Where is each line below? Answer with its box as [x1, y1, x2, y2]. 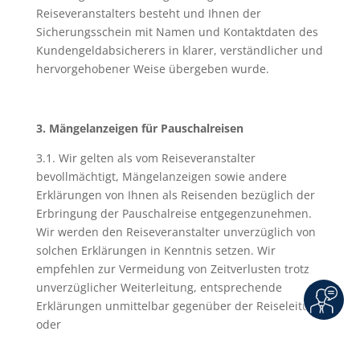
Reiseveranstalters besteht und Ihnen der [35, 6, 261, 21]
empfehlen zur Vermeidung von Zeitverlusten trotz [35, 261, 309, 276]
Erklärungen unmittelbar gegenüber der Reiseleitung [35, 298, 323, 313]
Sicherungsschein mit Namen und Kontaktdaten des [35, 24, 318, 39]
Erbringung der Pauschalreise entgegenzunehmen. [35, 206, 312, 221]
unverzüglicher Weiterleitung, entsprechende [35, 280, 282, 295]
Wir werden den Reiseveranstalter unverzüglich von [35, 224, 316, 239]
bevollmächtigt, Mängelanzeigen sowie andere [35, 169, 287, 184]
